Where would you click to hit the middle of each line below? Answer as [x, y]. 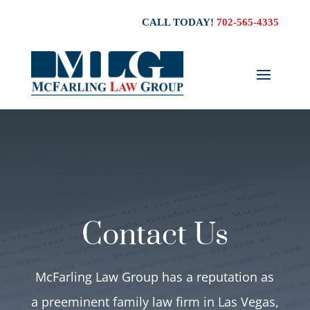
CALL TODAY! [180, 22]
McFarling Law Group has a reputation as [155, 277]
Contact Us [155, 236]
